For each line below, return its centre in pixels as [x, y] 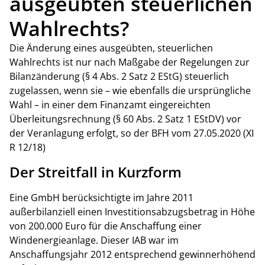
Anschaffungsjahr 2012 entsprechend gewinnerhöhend [132, 254]
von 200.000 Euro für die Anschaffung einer [106, 226]
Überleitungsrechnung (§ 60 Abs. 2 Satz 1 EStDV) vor [125, 119]
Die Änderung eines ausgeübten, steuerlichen [111, 48]
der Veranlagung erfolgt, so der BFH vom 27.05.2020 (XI [132, 133]
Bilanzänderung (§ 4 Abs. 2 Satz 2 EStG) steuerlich [119, 77]
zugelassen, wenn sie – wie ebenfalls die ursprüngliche [130, 91]
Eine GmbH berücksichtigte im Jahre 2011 [101, 197]
